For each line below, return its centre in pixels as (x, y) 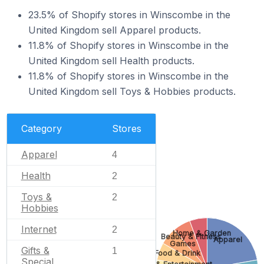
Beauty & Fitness (191, 236)
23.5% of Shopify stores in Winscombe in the (129, 15)
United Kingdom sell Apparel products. (115, 30)
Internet (39, 229)
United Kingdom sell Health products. (111, 61)
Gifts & (35, 250)
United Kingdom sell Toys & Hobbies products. (132, 91)
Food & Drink (177, 253)
